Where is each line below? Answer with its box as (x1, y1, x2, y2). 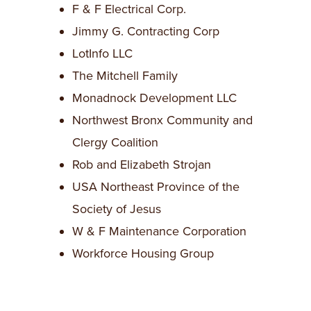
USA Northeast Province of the (72, 178, 239, 194)
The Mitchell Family (72, 67, 178, 83)
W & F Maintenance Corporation (72, 223, 246, 239)
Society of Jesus (72, 201, 161, 217)
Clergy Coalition (72, 134, 158, 150)
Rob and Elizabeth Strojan (72, 156, 211, 172)
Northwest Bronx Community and (72, 112, 253, 128)
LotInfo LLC (72, 45, 133, 61)
